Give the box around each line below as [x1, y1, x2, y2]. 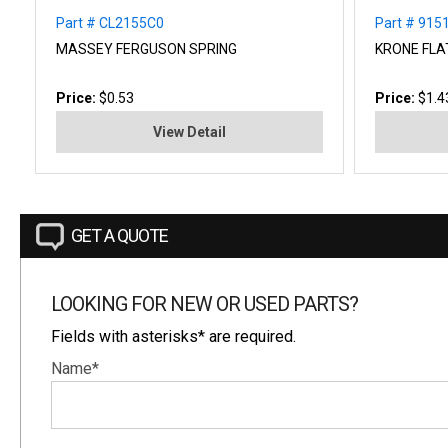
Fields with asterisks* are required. [51, 326, 296, 346]
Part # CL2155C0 [56, 14, 164, 31]
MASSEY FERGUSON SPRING [56, 40, 237, 57]
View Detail [153, 123, 227, 140]
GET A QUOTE [71, 224, 168, 246]
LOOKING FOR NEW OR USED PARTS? [51, 291, 358, 316]
